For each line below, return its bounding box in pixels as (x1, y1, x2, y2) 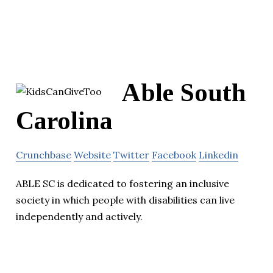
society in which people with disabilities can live (16, 194, 235, 207)
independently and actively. (16, 210, 143, 223)
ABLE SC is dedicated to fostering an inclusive (16, 177, 229, 190)
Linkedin (199, 149, 238, 161)
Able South (121, 79, 246, 107)
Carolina (16, 107, 113, 135)
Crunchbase (16, 149, 71, 161)
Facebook (152, 149, 196, 161)
